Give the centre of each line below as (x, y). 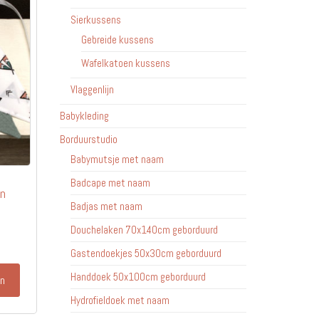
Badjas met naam (106, 206)
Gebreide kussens (117, 40)
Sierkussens (95, 20)
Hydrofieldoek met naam (120, 300)
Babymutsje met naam (117, 159)
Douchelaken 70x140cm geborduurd (144, 230)
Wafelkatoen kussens (125, 63)
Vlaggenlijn (92, 89)
